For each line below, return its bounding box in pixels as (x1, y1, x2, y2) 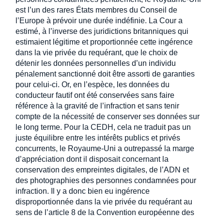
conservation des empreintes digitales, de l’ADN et (15, 165, 189, 174)
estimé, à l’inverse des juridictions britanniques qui (15, 27, 188, 35)
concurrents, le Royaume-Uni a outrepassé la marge (15, 144, 194, 153)
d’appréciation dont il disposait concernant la (15, 155, 169, 163)
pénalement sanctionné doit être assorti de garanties (15, 69, 195, 78)
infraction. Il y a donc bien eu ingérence (15, 186, 150, 195)
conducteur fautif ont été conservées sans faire (15, 91, 174, 99)
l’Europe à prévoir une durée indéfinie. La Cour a (15, 16, 183, 25)
